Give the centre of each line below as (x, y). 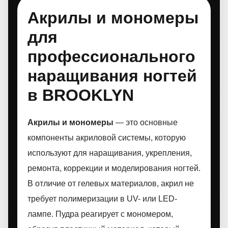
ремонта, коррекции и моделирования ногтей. (114, 168)
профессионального (111, 56)
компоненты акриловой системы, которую (107, 138)
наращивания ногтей (112, 76)
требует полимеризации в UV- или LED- (102, 199)
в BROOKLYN (81, 95)
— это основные (146, 122)
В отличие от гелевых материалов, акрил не (111, 183)
